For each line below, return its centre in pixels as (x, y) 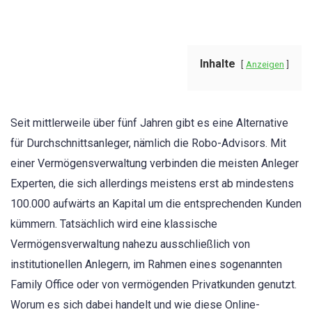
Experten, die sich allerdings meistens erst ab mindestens (152, 184)
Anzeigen (265, 64)
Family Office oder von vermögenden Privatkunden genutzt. (154, 284)
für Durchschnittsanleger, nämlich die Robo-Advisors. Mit (148, 143)
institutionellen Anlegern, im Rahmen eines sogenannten (146, 264)
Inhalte (218, 64)
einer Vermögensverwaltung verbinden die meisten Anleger (155, 163)
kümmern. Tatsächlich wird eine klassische (114, 224)
